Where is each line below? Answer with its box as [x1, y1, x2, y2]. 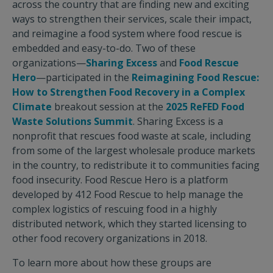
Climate [12, 100, 52, 113]
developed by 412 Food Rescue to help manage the [12, 188, 243, 201]
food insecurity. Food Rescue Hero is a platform [12, 173, 228, 186]
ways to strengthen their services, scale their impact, [12, 12, 252, 26]
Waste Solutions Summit [12, 115, 133, 128]
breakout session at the [52, 100, 166, 113]
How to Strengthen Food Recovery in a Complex [12, 85, 245, 99]
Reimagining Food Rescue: [132, 71, 259, 84]
